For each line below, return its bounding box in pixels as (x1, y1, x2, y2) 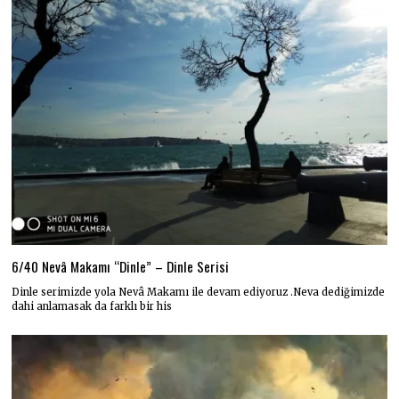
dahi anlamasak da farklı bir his (12, 300, 173, 313)
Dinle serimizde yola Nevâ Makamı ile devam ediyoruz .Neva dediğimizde (12, 286, 386, 299)
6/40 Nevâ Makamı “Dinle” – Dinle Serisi (12, 256, 230, 277)
